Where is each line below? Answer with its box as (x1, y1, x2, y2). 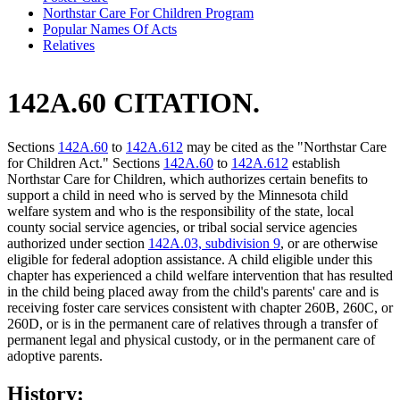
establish (288, 154, 340, 171)
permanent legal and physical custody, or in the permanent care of (7, 331, 375, 347)
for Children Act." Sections (7, 154, 163, 171)
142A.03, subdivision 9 (148, 235, 280, 251)
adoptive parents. (7, 347, 103, 363)
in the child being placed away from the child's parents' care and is (7, 283, 379, 299)
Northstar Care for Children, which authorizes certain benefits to (7, 171, 368, 187)
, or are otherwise (280, 235, 378, 251)
